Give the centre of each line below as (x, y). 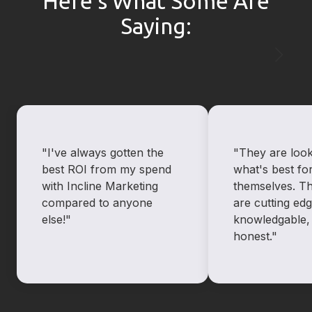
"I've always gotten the (103, 153)
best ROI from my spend (107, 170)
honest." (255, 236)
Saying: (156, 26)
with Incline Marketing (100, 186)
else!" (56, 220)
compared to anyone (97, 203)
